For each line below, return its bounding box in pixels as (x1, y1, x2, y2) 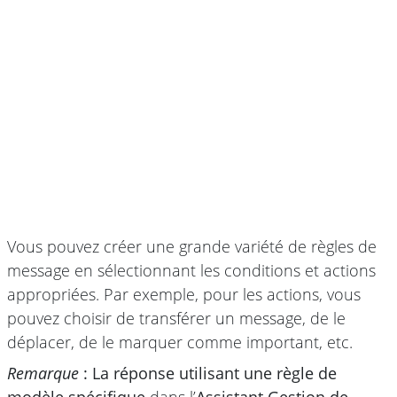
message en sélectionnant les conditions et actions (7, 259, 376, 281)
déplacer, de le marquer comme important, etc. (7, 331, 353, 353)
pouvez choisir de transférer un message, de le (7, 307, 346, 329)
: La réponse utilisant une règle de (79, 362, 337, 384)
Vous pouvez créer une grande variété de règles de (7, 235, 377, 257)
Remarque (7, 362, 79, 384)
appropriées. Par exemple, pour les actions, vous (7, 283, 361, 305)
